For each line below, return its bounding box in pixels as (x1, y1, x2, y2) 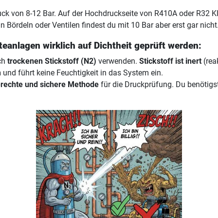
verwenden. (96, 56, 139, 66)
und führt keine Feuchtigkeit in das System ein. (1, 68, 163, 78)
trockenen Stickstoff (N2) (7, 56, 96, 66)
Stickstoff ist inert (139, 56, 201, 66)
